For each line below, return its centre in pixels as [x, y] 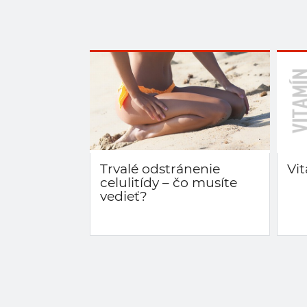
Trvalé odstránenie [160, 169]
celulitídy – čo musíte [169, 182]
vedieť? [124, 196]
